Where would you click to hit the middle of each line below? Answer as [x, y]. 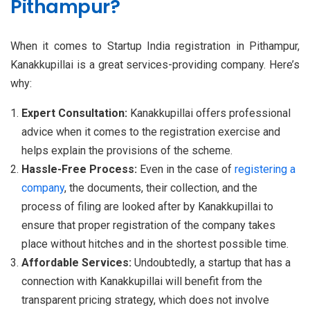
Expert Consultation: [76, 113]
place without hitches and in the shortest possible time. [155, 244]
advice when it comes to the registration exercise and [151, 132]
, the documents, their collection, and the [161, 188]
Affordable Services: [78, 263]
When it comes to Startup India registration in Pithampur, [155, 46]
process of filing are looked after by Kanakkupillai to [147, 207]
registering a [265, 170]
